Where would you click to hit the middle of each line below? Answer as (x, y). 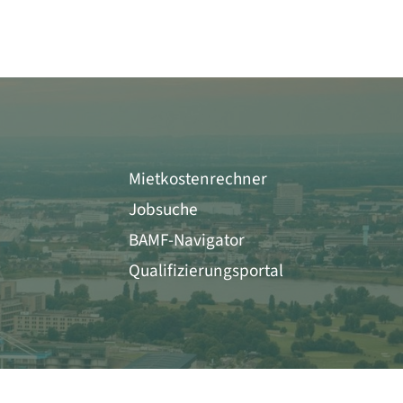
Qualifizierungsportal (206, 270)
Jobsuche (163, 209)
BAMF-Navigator (187, 240)
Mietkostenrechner (198, 179)
